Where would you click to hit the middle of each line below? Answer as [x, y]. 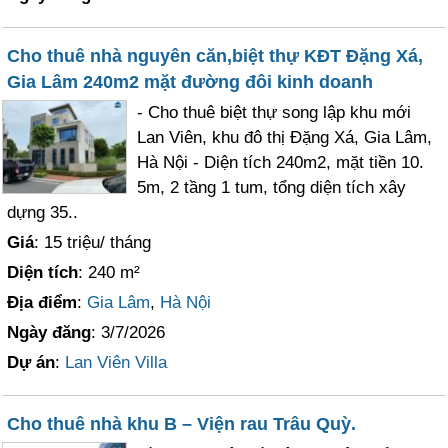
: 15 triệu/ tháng [93, 242]
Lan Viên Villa [116, 362]
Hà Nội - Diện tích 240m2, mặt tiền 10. [281, 162]
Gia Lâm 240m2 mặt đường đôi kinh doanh [190, 81]
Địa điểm [42, 302]
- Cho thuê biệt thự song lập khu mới [274, 112]
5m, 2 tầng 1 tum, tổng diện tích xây [272, 187]
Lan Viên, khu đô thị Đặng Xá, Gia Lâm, [285, 137]
